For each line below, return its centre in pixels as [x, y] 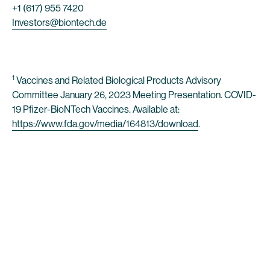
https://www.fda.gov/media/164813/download [105, 124]
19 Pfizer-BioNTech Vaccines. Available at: [96, 109]
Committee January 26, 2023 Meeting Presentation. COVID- [134, 95]
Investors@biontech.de [59, 23]
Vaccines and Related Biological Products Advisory [118, 80]
